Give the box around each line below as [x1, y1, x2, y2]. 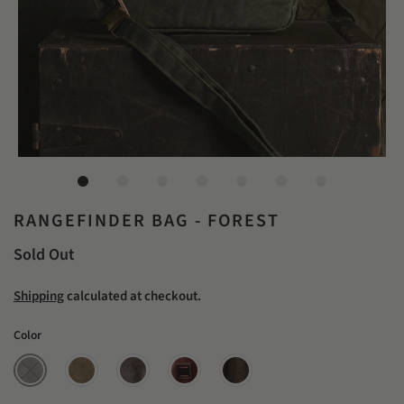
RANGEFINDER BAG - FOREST [14, 208, 280, 234]
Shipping [14, 287, 64, 306]
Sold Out [14, 243, 75, 266]
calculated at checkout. [64, 287, 201, 306]
